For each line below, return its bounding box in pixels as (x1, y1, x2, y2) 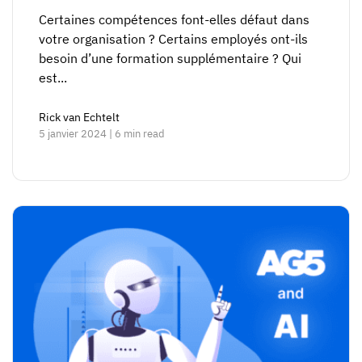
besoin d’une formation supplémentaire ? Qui (39, 50, 301, 67)
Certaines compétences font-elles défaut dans (39, 11, 309, 28)
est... (39, 69, 67, 86)
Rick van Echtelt (39, 110, 120, 125)
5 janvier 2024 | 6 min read (39, 127, 165, 141)
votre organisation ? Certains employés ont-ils (39, 31, 308, 48)
